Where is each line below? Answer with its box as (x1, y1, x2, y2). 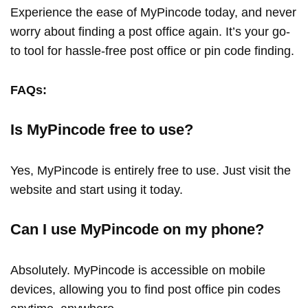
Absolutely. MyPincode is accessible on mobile (10, 263, 265, 277)
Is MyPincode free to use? (10, 120, 193, 138)
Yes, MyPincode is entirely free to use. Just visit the (10, 163, 291, 177)
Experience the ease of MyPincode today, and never (10, 5, 296, 20)
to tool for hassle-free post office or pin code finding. (10, 44, 298, 58)
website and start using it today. (10, 182, 183, 197)
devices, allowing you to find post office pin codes (10, 282, 280, 296)
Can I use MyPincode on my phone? (10, 220, 264, 238)
